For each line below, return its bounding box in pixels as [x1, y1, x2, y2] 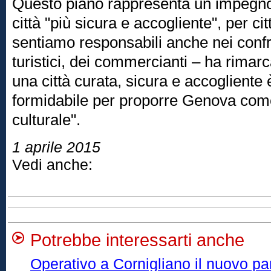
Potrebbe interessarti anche [30, 230, 244, 250]
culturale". [12, 111, 80, 129]
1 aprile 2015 [12, 139, 100, 155]
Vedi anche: [12, 157, 93, 173]
